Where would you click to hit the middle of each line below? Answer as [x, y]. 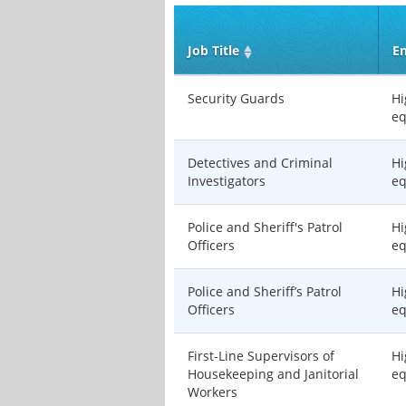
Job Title [213, 50]
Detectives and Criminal [260, 163]
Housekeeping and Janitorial [273, 374]
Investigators [227, 181]
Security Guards [236, 98]
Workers [213, 392]
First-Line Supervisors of [261, 356]
